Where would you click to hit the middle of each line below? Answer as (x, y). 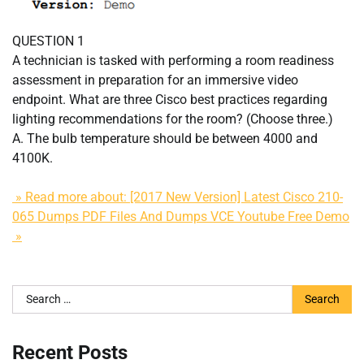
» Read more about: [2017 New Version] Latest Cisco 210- (178, 197)
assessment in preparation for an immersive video (155, 80)
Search (31, 294)
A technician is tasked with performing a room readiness (173, 61)
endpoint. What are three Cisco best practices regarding (170, 100)
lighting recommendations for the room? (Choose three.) (173, 119)
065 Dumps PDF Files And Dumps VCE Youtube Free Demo (181, 217)
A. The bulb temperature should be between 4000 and (165, 139)
